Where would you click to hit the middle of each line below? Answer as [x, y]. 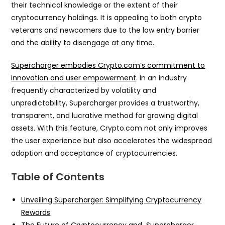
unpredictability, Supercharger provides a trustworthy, [105, 103]
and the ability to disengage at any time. [83, 43]
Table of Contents [58, 177]
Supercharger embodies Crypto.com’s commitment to [108, 66]
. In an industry [162, 78]
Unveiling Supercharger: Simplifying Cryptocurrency [111, 200]
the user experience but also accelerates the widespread [112, 141]
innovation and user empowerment [74, 78]
